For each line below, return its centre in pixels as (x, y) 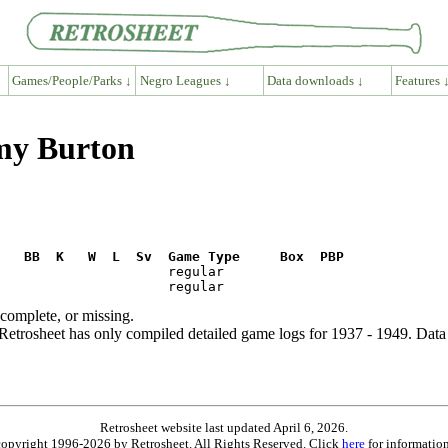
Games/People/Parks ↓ (71, 80)
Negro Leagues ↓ (185, 80)
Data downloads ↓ (316, 80)
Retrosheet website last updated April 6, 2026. (224, 427)
